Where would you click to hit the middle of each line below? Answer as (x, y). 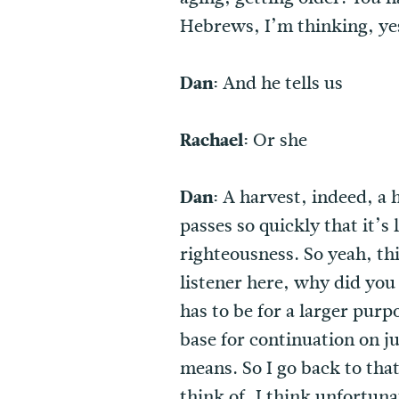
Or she (280, 141)
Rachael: (216, 141)
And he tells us (283, 84)
